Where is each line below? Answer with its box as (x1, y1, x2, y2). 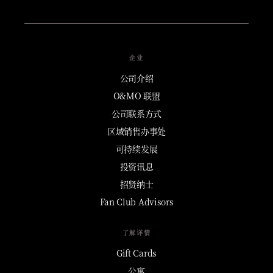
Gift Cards (116, 246, 157, 259)
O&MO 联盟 (113, 89, 160, 102)
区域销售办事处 (107, 124, 166, 137)
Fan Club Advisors (99, 195, 174, 208)
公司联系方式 (111, 107, 162, 119)
